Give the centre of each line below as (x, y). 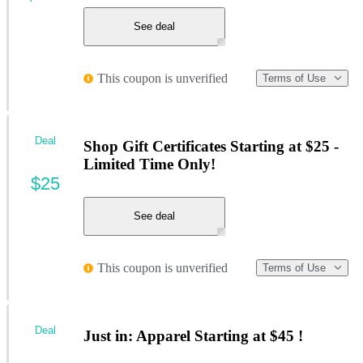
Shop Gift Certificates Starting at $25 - (211, 147)
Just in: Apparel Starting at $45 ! (193, 336)
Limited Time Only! (149, 164)
